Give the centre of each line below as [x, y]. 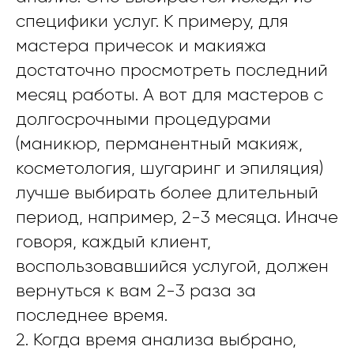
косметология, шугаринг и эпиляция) [169, 168]
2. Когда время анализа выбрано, [156, 340]
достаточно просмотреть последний [172, 70]
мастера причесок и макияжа [141, 46]
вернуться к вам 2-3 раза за [136, 291]
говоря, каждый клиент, [113, 242]
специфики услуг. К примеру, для [152, 21]
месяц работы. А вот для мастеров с [169, 95]
